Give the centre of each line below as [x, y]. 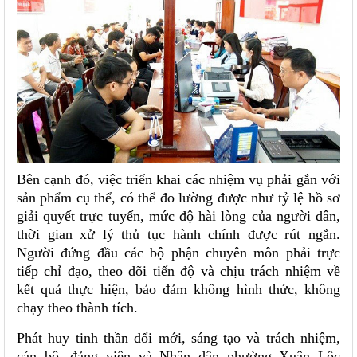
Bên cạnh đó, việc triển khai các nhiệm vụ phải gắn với [178, 180]
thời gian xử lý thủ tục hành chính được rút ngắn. [178, 235]
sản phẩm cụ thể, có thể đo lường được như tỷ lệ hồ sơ [178, 198]
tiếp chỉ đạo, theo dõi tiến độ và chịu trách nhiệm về [178, 271]
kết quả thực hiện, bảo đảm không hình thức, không [178, 290]
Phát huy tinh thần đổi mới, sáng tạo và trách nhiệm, [178, 338]
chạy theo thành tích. [77, 308]
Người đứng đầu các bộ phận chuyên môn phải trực [178, 253]
